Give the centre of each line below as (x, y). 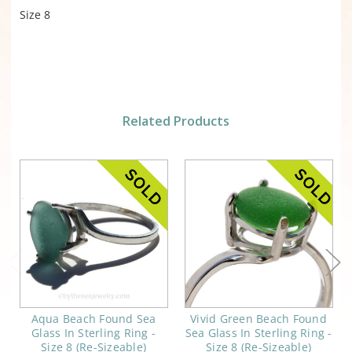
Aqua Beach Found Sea (93, 319)
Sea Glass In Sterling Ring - (258, 333)
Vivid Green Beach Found (258, 319)
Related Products (176, 121)
